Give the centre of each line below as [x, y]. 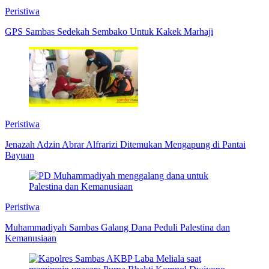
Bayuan [20, 156]
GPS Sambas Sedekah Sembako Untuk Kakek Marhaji [109, 32]
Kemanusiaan [31, 238]
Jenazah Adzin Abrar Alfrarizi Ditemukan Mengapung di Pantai [125, 145]
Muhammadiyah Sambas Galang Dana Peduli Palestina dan [117, 228]
